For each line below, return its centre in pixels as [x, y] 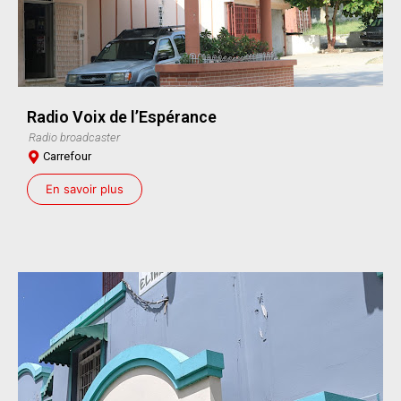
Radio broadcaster [74, 137]
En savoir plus [85, 188]
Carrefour [67, 156]
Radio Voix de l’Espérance [122, 116]
